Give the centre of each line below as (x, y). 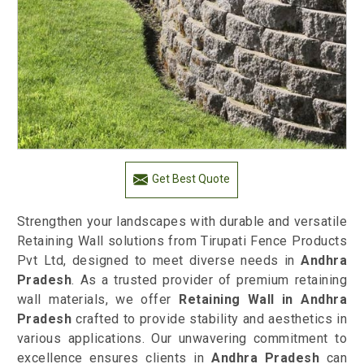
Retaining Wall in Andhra (263, 300)
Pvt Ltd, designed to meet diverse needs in (159, 261)
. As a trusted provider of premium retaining (210, 280)
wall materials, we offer (98, 300)
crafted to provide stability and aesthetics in (210, 319)
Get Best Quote (191, 179)
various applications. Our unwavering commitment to (182, 339)
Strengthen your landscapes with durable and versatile (182, 222)
